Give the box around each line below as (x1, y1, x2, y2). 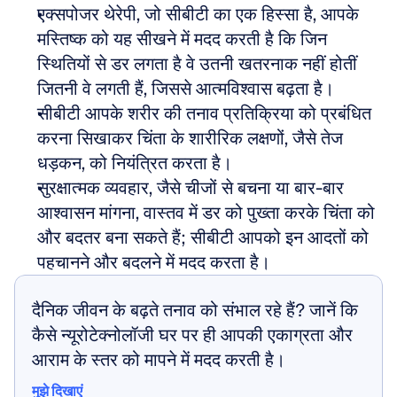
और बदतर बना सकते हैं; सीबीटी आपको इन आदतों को (37, 226, 369, 249)
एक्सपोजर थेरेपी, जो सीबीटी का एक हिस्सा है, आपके (37, 3, 359, 26)
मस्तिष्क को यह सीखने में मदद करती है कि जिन (37, 27, 327, 51)
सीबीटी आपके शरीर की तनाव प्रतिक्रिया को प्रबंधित (37, 102, 371, 125)
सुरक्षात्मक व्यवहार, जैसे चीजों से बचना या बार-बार (37, 176, 344, 199)
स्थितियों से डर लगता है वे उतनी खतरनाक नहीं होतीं (37, 52, 357, 75)
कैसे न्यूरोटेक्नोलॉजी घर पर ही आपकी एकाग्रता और (32, 323, 353, 346)
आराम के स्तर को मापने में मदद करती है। (32, 348, 285, 371)
